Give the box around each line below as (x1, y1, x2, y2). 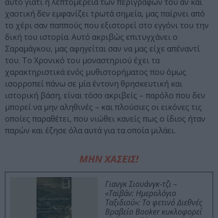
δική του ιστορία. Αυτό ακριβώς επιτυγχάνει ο (5, 32, 178, 43)
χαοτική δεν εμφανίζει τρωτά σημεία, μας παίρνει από (5, 8, 205, 19)
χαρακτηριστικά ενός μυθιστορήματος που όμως (5, 67, 186, 78)
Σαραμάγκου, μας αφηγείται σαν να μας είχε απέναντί (5, 43, 200, 54)
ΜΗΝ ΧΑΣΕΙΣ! (79, 152, 139, 166)
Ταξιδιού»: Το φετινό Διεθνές (105, 197, 202, 208)
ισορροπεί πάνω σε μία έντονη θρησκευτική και (5, 78, 182, 90)
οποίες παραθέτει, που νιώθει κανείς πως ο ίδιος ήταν (5, 113, 205, 125)
